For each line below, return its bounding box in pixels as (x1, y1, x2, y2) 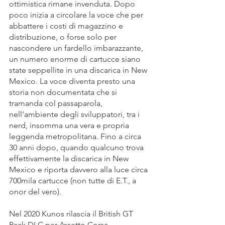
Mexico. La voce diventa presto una (9, 76, 137, 86)
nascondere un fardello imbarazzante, (9, 43, 145, 53)
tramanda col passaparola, (9, 98, 104, 108)
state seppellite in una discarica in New (9, 65, 149, 75)
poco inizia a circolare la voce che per (9, 10, 145, 20)
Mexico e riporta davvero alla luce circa (9, 165, 150, 175)
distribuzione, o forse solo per (9, 32, 119, 42)
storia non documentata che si (9, 87, 119, 97)
